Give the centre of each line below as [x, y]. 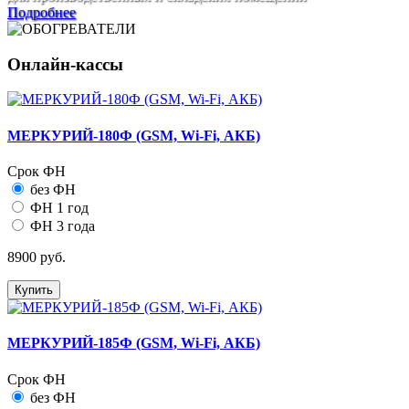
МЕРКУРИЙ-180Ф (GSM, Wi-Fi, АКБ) [134, 135]
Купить [34, 289]
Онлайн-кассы [65, 64]
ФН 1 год [59, 207]
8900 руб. [37, 257]
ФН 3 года [63, 225]
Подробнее [42, 12]
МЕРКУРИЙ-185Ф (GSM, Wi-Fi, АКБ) [134, 343]
